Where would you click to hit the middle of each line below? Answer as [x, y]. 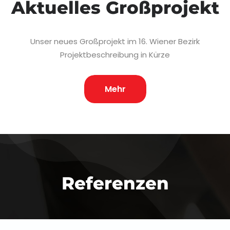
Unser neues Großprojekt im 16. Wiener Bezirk [115, 41]
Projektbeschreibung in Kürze [115, 54]
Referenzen [115, 183]
